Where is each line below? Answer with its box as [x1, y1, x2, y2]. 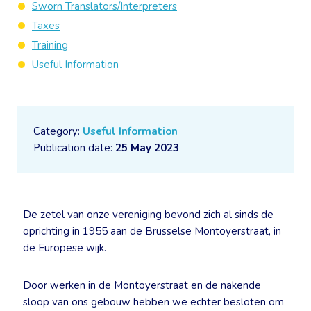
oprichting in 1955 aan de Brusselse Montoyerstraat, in [23, 224, 281, 238]
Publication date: [33, 141, 115, 155]
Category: [33, 124, 83, 138]
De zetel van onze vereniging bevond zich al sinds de [23, 208, 274, 221]
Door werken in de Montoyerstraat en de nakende [23, 278, 261, 292]
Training [32, 38, 68, 52]
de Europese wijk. [23, 241, 106, 255]
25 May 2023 [115, 141, 179, 155]
